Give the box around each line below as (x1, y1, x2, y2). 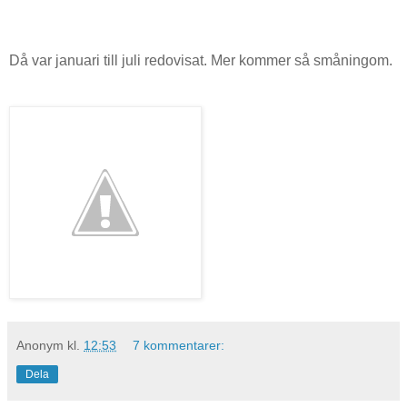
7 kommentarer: (133, 337, 225, 352)
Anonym (16, 337, 64, 352)
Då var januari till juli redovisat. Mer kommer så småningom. (9, 52, 396, 68)
